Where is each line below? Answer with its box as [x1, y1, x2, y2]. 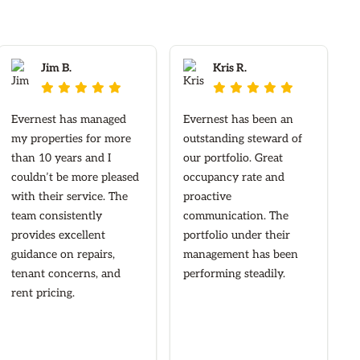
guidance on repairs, [11, 247, 116, 262]
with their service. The [11, 190, 129, 204]
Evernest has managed [11, 112, 127, 127]
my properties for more [11, 132, 132, 146]
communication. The [182, 209, 288, 223]
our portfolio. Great [182, 151, 283, 166]
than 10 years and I [11, 151, 112, 166]
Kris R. [212, 61, 247, 76]
